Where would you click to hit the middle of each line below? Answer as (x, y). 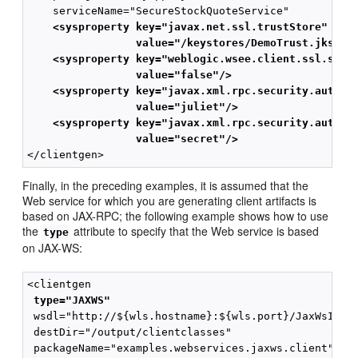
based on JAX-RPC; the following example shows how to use (176, 216)
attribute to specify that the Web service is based (195, 231)
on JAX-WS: (53, 248)
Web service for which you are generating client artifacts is (170, 201)
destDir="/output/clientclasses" (130, 332)
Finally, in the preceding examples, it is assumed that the (166, 186)
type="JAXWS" (69, 300)
